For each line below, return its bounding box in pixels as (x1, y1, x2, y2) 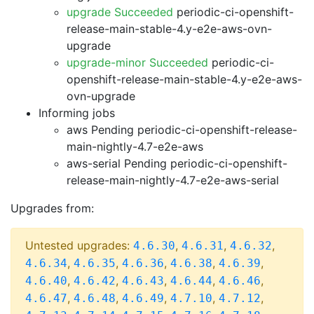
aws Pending (67, 123, 134, 137)
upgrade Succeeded (67, 5, 173, 19)
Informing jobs (39, 106, 115, 120)
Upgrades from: (11, 201, 94, 215)
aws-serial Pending (67, 156, 167, 170)
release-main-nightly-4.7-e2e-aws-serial (67, 173, 279, 187)
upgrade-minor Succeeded (67, 55, 208, 69)
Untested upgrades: (25, 238, 133, 252)
